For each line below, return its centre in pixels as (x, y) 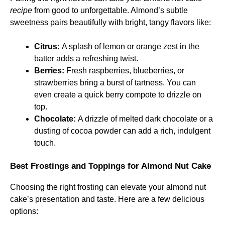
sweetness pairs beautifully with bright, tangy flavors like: (110, 22)
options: (24, 211)
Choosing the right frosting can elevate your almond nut (108, 187)
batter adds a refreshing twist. (86, 59)
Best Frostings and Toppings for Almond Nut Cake (110, 166)
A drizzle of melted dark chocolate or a (144, 119)
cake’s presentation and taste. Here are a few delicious (107, 199)
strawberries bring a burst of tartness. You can (115, 83)
